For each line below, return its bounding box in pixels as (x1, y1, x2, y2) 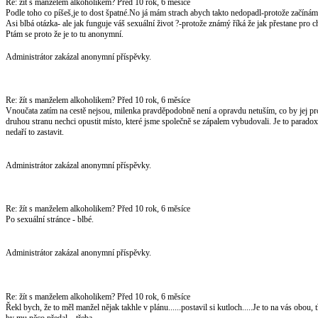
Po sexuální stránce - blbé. (6, 214, 94, 224)
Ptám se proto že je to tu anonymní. (6, 28, 124, 39)
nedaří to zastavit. (6, 126, 64, 137)
